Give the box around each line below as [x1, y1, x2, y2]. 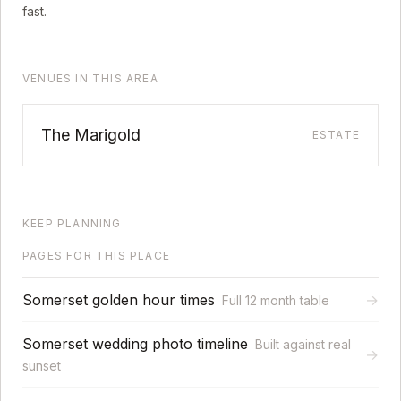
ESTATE [311, 128, 360, 141]
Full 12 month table [222, 293, 329, 308]
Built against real [255, 337, 351, 352]
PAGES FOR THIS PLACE [22, 249, 170, 262]
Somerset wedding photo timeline [22, 335, 248, 353]
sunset [22, 358, 61, 373]
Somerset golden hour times [22, 291, 215, 309]
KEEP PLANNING [22, 217, 122, 230]
